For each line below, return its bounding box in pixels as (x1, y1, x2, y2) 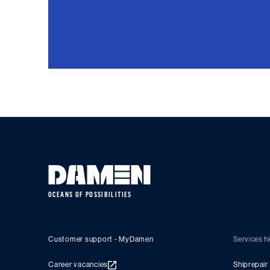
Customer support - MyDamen (48, 235, 154, 243)
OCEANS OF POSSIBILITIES (48, 190, 132, 199)
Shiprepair (233, 260, 268, 269)
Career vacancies (48, 260, 108, 269)
